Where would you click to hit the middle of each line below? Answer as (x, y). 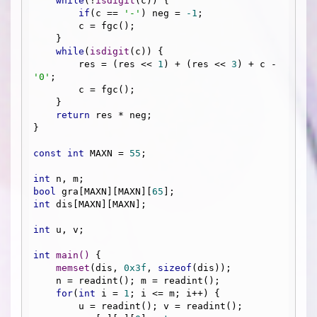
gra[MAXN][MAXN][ (104, 191)
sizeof (175, 267)
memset (73, 267)
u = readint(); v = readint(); (56, 306)
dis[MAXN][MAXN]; (98, 204)
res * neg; (121, 115)
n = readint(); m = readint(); (45, 280)
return (73, 115)
